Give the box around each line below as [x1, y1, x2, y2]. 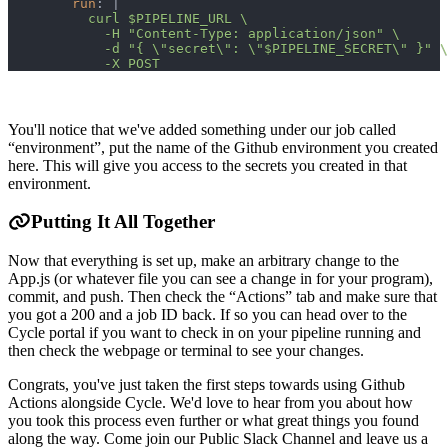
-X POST [8, 55, 160, 71]
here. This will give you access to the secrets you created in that [8, 156, 407, 174]
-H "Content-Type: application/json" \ [8, 25, 400, 41]
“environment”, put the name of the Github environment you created [8, 138, 438, 156]
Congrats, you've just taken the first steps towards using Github [8, 376, 405, 394]
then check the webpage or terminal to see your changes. [8, 342, 364, 360]
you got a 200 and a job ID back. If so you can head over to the [8, 306, 407, 324]
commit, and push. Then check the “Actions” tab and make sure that [8, 288, 437, 306]
